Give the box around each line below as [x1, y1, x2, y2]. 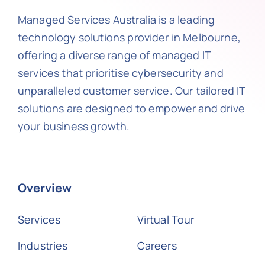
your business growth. [17, 119, 130, 134]
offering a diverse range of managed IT [17, 48, 211, 63]
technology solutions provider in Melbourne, [17, 30, 241, 45]
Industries [17, 238, 68, 253]
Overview [17, 180, 72, 196]
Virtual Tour [137, 212, 195, 227]
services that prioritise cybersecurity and [17, 66, 224, 80]
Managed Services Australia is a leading [17, 12, 215, 27]
